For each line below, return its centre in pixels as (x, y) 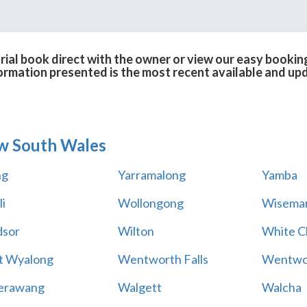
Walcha (281, 287)
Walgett (139, 287)
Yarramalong (151, 175)
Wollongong (150, 203)
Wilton (136, 231)
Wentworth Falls (163, 259)
